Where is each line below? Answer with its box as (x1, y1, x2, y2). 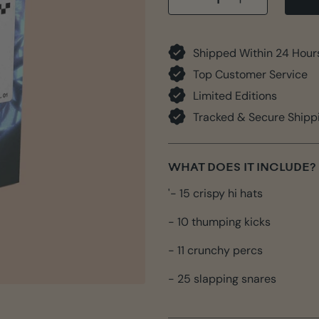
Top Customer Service (193, 66, 308, 82)
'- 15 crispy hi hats (168, 186, 263, 201)
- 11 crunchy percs (168, 243, 263, 258)
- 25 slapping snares (168, 271, 276, 286)
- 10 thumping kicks (168, 214, 271, 229)
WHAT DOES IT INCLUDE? (168, 162, 316, 174)
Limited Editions (193, 88, 277, 103)
